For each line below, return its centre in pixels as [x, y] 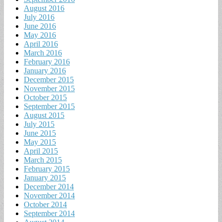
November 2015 [49, 88]
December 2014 [49, 186]
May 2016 [40, 35]
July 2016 [39, 17]
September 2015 [49, 106]
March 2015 [43, 160]
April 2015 [41, 151]
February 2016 [47, 61]
